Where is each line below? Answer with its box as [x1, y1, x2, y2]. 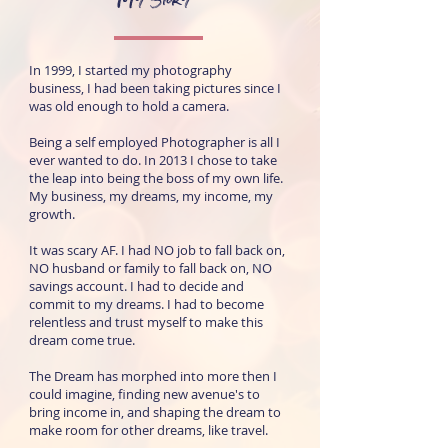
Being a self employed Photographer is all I [29, 133, 280, 151]
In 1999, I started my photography [29, 61, 232, 79]
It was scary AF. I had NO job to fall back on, [29, 241, 285, 259]
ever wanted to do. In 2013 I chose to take [29, 151, 277, 169]
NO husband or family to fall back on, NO [29, 259, 272, 277]
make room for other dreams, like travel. [29, 421, 268, 439]
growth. [29, 205, 75, 223]
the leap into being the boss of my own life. [29, 169, 283, 187]
